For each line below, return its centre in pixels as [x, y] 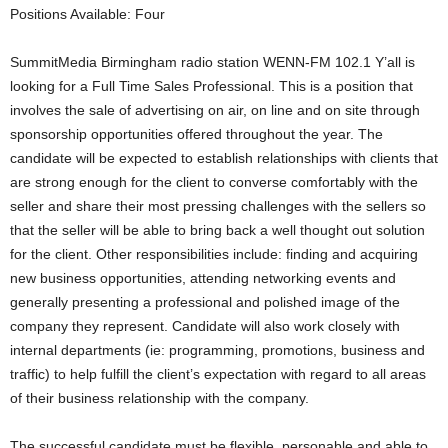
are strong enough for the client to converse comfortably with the [214, 182]
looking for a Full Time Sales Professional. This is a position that [211, 86]
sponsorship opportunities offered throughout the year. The [196, 134]
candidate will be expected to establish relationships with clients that [224, 158]
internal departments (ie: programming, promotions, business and [217, 350]
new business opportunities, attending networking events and [203, 278]
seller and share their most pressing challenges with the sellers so [218, 206]
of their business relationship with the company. [159, 398]
